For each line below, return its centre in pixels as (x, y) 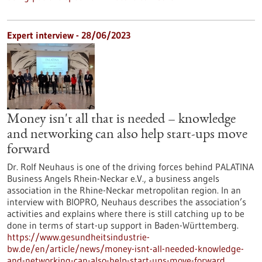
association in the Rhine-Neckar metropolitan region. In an (124, 190)
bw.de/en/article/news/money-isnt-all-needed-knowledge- (125, 249)
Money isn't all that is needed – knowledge (121, 120)
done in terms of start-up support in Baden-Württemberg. (123, 225)
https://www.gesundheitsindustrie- (78, 237)
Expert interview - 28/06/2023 (69, 35)
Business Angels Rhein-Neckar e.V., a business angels (113, 178)
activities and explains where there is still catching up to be (126, 213)
